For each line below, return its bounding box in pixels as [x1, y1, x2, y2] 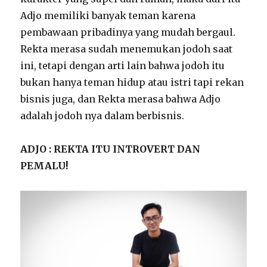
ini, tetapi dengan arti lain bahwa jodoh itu [20, 60, 225, 72]
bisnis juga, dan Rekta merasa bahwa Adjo [20, 93, 221, 105]
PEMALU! [20, 160, 69, 172]
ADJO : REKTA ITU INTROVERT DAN [20, 143, 201, 156]
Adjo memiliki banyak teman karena [20, 10, 196, 22]
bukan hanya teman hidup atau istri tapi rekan [20, 76, 244, 89]
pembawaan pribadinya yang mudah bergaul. [20, 26, 236, 39]
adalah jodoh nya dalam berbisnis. [20, 110, 185, 122]
